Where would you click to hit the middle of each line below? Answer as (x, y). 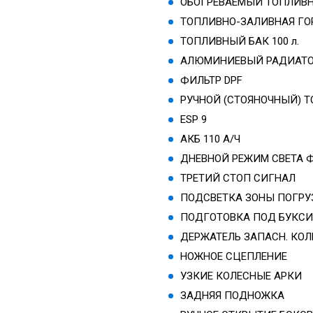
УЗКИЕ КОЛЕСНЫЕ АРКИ (241, 276)
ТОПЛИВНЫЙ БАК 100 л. (240, 41)
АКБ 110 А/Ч (211, 139)
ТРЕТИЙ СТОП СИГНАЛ (238, 178)
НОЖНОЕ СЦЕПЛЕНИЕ (234, 256)
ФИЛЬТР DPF (212, 80)
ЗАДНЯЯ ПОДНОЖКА (233, 295)
